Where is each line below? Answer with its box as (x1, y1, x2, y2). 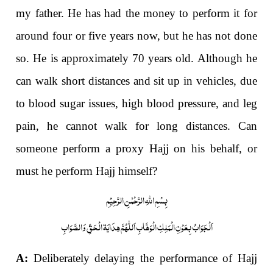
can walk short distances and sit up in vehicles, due (16, 74, 257, 87)
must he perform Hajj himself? (16, 164, 158, 177)
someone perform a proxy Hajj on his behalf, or (16, 141, 257, 155)
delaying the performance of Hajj (94, 252, 257, 265)
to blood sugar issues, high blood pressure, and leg (16, 96, 257, 110)
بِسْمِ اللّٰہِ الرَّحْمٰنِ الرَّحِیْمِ (105, 190, 168, 210)
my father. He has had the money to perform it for (16, 6, 257, 19)
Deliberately (28, 252, 90, 265)
